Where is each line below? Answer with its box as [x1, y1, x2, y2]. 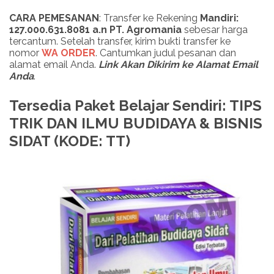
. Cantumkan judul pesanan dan [95, 47, 236, 59]
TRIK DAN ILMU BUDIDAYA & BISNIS [9, 114, 262, 133]
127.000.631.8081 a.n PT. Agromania [9, 24, 182, 36]
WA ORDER [42, 47, 95, 59]
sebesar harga [182, 24, 248, 36]
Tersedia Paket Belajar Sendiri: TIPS [9, 97, 262, 115]
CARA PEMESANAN [9, 12, 99, 24]
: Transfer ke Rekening [99, 12, 200, 24]
